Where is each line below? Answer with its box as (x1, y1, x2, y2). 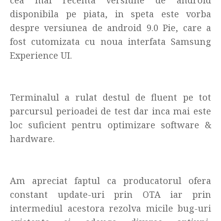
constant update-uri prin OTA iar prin (10, 188, 211, 200)
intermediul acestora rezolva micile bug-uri (10, 202, 211, 214)
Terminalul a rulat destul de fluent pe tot (10, 91, 211, 103)
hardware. (10, 132, 55, 145)
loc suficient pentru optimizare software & (10, 118, 211, 131)
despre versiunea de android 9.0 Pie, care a (10, 21, 211, 34)
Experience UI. (10, 49, 72, 61)
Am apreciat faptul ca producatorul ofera (10, 174, 211, 186)
